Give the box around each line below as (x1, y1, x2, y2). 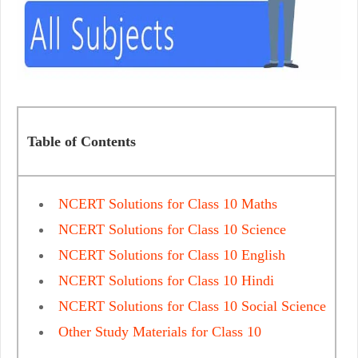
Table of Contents (27, 133, 136, 149)
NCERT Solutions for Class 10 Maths (58, 196, 277, 212)
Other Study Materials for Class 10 (58, 324, 261, 340)
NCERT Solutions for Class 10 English (58, 247, 285, 263)
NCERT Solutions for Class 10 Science (58, 221, 286, 237)
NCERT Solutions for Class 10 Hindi (58, 272, 274, 288)
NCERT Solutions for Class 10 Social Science (58, 298, 326, 314)
